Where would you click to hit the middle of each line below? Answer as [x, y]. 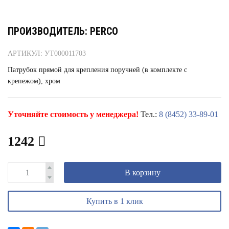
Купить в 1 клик [114, 201]
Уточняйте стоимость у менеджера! [73, 114]
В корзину [142, 173]
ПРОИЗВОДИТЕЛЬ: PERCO [63, 31]
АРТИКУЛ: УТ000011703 [47, 53]
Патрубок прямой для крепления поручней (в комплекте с [97, 70]
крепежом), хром [34, 81]
